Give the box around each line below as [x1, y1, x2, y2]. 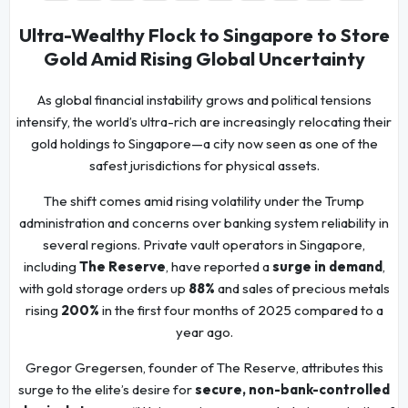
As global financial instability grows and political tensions [36, 91, 372, 109]
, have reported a [165, 258, 272, 276]
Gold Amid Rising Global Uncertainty [43, 47, 365, 71]
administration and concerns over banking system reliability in [19, 214, 389, 232]
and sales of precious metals [214, 280, 390, 298]
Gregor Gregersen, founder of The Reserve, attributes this [25, 359, 383, 377]
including [23, 258, 79, 276]
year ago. [175, 323, 233, 342]
